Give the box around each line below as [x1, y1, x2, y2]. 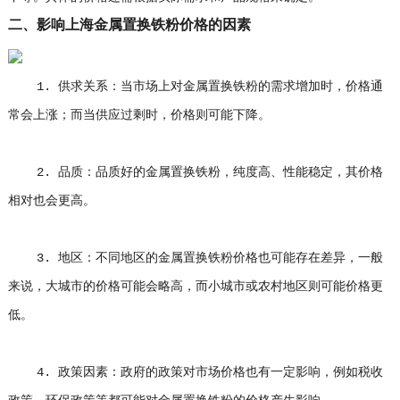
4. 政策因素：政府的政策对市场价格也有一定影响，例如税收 [7, 365, 383, 379]
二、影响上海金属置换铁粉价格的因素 [7, 17, 251, 34]
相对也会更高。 [7, 194, 96, 208]
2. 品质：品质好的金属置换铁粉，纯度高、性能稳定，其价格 [7, 165, 383, 179]
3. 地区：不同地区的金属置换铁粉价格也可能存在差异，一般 [7, 251, 383, 265]
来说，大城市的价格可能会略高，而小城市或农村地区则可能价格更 [7, 279, 383, 294]
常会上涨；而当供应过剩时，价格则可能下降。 [7, 108, 271, 122]
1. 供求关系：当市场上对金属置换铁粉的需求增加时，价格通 [7, 79, 383, 94]
